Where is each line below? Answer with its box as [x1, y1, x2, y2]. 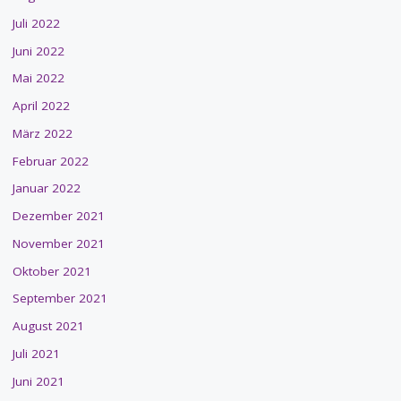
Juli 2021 [12, 345, 60, 362]
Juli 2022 [12, 14, 60, 31]
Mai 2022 [12, 70, 64, 87]
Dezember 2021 [12, 208, 105, 225]
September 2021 [12, 290, 107, 307]
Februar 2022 [12, 152, 89, 169]
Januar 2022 [12, 180, 81, 197]
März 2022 [12, 124, 73, 141]
